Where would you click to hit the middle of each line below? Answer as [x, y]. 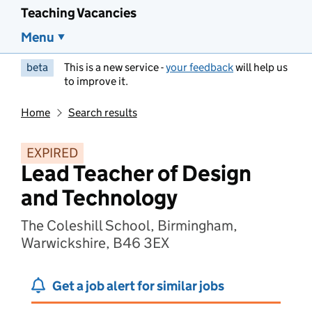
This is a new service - [115, 67]
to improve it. [96, 81]
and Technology [99, 198]
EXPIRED [52, 153]
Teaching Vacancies [79, 13]
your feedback [200, 67]
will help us [260, 67]
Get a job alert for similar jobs [138, 286]
